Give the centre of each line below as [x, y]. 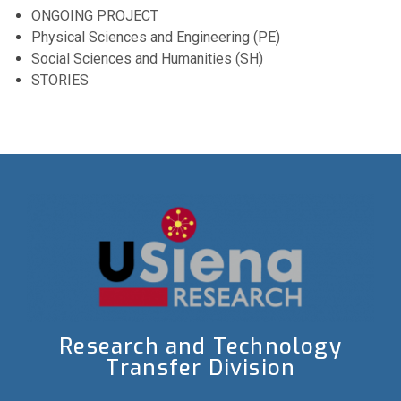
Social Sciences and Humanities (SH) [147, 59]
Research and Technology [200, 346]
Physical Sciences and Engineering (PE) [156, 38]
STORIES [60, 81]
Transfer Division [200, 367]
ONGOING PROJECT [95, 16]
